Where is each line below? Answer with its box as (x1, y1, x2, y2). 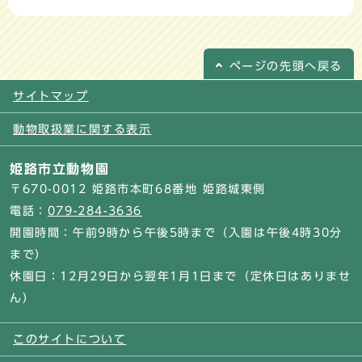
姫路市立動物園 (10, 162, 110, 176)
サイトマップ (13, 90, 89, 103)
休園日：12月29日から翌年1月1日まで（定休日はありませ (10, 271, 351, 283)
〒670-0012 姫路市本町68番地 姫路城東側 (10, 183, 266, 196)
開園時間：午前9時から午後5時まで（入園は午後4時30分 (10, 227, 343, 239)
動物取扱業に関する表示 (13, 124, 152, 136)
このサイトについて (13, 334, 127, 346)
